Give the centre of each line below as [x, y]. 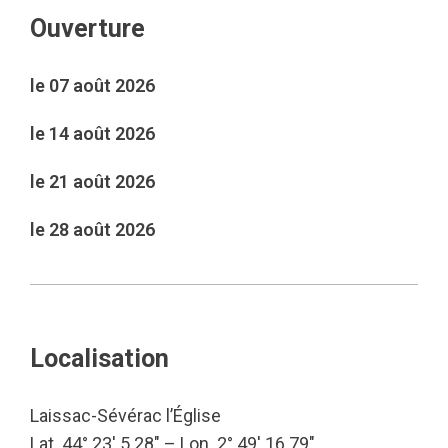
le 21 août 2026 [92, 181]
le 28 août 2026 [92, 229]
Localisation [99, 358]
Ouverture [87, 28]
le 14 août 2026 [92, 133]
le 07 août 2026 [92, 85]
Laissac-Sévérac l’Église [125, 415]
